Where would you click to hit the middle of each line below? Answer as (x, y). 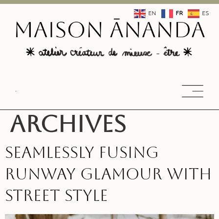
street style (56, 195)
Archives (68, 123)
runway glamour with (108, 174)
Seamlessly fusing (82, 152)
